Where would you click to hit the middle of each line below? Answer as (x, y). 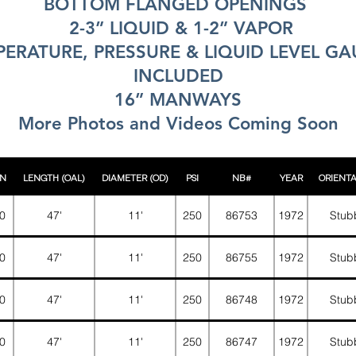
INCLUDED (178, 76)
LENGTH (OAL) (54, 177)
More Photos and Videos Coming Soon (178, 124)
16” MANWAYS (178, 100)
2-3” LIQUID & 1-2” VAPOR (178, 28)
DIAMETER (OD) (135, 177)
